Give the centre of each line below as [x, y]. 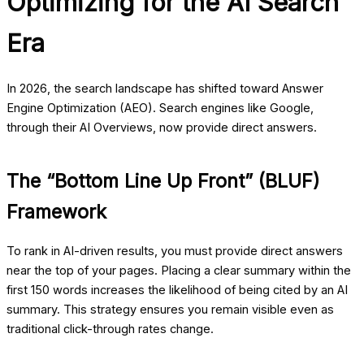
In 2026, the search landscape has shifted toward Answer [165, 89]
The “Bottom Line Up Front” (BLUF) [163, 181]
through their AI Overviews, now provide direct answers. [162, 128]
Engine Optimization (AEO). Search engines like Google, [160, 108]
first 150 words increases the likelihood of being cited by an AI [177, 290]
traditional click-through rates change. [110, 329]
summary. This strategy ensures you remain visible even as [170, 310]
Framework [56, 212]
